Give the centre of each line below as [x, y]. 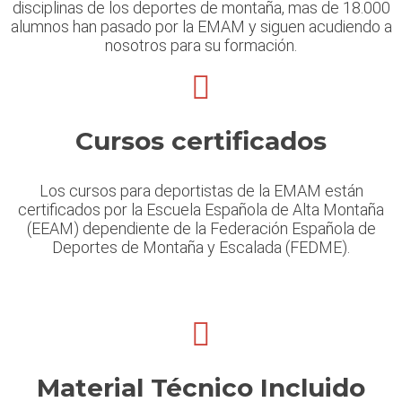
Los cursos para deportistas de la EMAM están [201, 191]
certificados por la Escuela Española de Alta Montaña [201, 210]
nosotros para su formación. [201, 46]
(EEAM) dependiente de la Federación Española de [201, 229]
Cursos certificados [201, 141]
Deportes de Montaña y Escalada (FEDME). [201, 248]
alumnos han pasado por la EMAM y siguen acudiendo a [201, 27]
